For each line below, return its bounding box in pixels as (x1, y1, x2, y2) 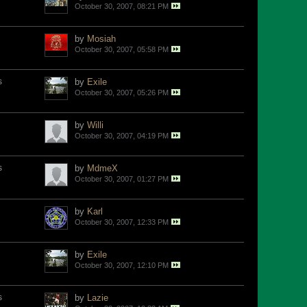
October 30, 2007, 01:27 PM (75, 175, 169, 183)
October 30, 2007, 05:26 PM (75, 88, 169, 97)
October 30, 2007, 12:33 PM (75, 218, 169, 226)
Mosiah (87, 34, 116, 44)
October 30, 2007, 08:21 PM (75, 2, 169, 10)
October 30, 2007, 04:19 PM (75, 132, 169, 140)
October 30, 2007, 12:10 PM (75, 261, 169, 269)
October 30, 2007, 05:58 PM (75, 45, 169, 53)
